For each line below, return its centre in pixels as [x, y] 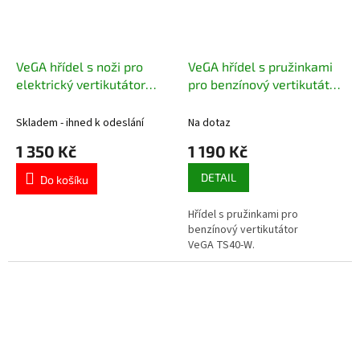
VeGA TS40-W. [221, 245]
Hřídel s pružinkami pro [243, 214]
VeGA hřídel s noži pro [80, 66]
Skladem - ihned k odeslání [80, 123]
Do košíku [64, 179]
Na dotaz [209, 123]
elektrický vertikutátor [81, 84]
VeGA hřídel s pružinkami [260, 66]
